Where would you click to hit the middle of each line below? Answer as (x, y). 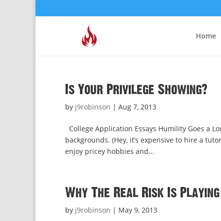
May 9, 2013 (138, 210)
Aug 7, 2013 (137, 107)
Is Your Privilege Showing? (136, 90)
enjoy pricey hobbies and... (110, 151)
